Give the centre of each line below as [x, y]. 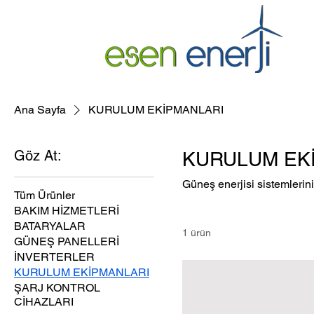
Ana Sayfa [40, 110]
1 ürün [197, 233]
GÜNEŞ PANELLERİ [67, 241]
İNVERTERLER [54, 257]
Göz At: [38, 156]
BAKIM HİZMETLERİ [67, 211]
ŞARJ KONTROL [57, 288]
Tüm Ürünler [45, 195]
